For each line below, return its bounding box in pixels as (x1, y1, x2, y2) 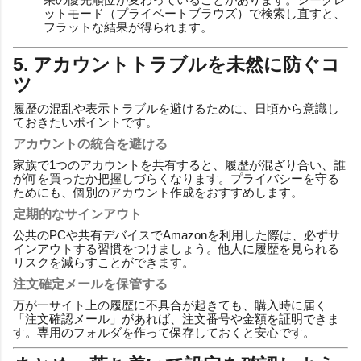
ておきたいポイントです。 (13, 114, 158, 129)
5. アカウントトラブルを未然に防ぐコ (13, 54, 340, 75)
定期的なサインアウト (13, 206, 142, 221)
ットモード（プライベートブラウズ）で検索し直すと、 (44, 6, 346, 20)
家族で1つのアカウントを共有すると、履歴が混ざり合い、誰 (13, 157, 346, 172)
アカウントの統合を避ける (13, 136, 168, 151)
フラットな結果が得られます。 (44, 19, 213, 34)
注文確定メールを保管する (13, 276, 168, 291)
